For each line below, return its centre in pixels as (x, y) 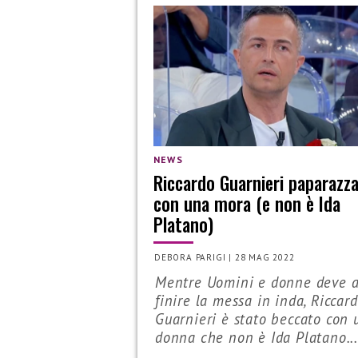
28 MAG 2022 (265, 257)
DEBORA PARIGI (190, 257)
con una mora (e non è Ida (247, 204)
